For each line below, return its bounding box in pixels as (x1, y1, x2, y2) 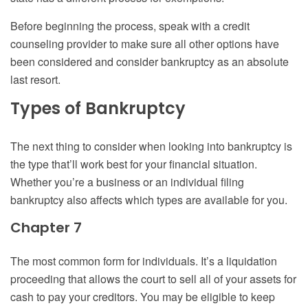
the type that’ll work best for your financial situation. (10, 156, 257, 173)
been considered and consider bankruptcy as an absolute (10, 54, 289, 70)
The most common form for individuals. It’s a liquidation (10, 253, 277, 269)
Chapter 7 (10, 218, 82, 238)
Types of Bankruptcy (10, 97, 186, 120)
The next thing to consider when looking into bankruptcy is (10, 138, 292, 155)
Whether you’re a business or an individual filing (10, 174, 244, 190)
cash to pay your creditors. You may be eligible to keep (10, 289, 275, 305)
